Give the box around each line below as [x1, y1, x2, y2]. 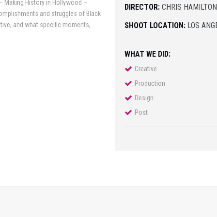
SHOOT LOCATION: [124, 21, 186, 31]
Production [135, 79, 166, 88]
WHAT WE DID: [124, 49, 171, 59]
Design [135, 94, 154, 102]
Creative [135, 65, 157, 73]
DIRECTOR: [124, 2, 160, 12]
